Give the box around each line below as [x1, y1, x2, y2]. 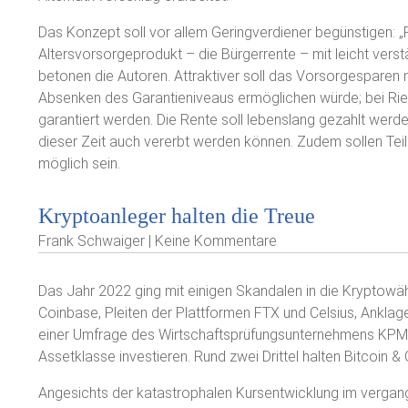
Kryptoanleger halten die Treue [38, 204, 315, 228]
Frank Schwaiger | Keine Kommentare [38, 232, 277, 250]
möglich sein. [38, 155, 120, 172]
